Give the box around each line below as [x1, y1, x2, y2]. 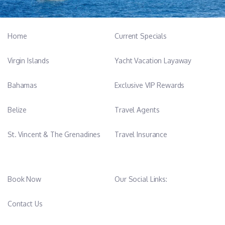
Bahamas [8, 80, 38, 89]
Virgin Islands [8, 56, 50, 65]
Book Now [8, 174, 41, 183]
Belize [8, 105, 27, 114]
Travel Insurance [115, 130, 167, 139]
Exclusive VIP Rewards [115, 80, 185, 89]
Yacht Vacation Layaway [115, 56, 192, 65]
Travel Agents [115, 105, 160, 114]
